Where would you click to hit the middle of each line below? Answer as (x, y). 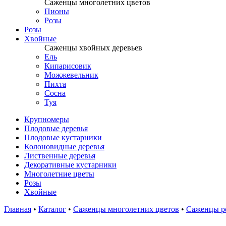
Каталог (52, 209)
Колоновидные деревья (64, 147)
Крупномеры (47, 119)
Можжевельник (71, 75)
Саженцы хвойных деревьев (93, 48)
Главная (18, 209)
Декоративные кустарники (70, 165)
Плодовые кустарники (63, 137)
